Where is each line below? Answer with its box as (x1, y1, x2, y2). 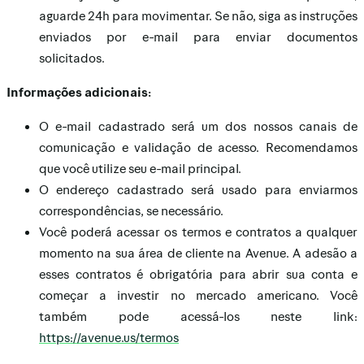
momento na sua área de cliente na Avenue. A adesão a (39, 245, 357, 260)
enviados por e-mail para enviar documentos (39, 28, 357, 44)
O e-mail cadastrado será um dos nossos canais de (39, 118, 357, 133)
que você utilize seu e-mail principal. (39, 160, 241, 175)
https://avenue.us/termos (39, 329, 179, 344)
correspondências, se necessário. (39, 202, 223, 218)
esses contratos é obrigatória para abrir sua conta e (39, 266, 357, 281)
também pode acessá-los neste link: (39, 308, 357, 323)
